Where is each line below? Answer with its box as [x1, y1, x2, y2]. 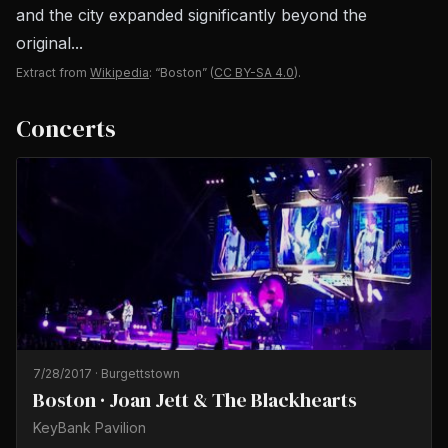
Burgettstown [101, 366, 180, 381]
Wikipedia [90, 65, 149, 80]
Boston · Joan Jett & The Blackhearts [33, 386, 357, 414]
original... [16, 33, 83, 53]
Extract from [16, 65, 87, 80]
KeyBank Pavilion [33, 419, 146, 436]
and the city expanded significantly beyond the [16, 5, 367, 25]
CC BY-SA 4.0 [214, 65, 294, 80]
